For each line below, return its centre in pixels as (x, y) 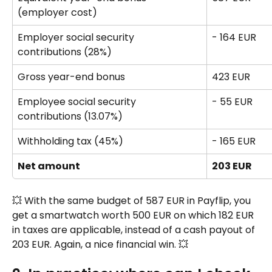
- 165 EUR (234, 141)
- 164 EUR (234, 37)
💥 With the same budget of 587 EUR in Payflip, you (133, 200)
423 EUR (231, 76)
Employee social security (78, 101)
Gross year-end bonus (73, 76)
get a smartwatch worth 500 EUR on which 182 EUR (134, 215)
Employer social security (77, 37)
